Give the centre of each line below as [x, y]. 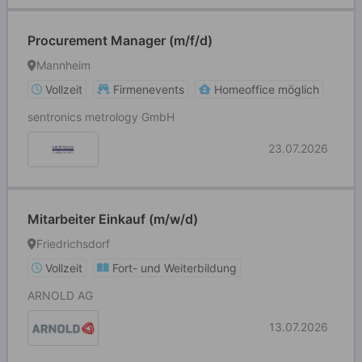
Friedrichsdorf [73, 244]
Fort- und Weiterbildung [175, 268]
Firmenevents [149, 89]
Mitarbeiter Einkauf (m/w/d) [113, 219]
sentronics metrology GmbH [101, 117]
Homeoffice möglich [267, 89]
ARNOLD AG [60, 295]
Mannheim [63, 65]
